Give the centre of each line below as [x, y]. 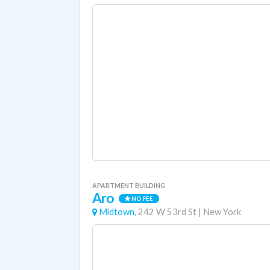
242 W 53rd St [167, 212]
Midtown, [118, 212]
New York [222, 212]
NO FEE [141, 199]
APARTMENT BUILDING [129, 185]
